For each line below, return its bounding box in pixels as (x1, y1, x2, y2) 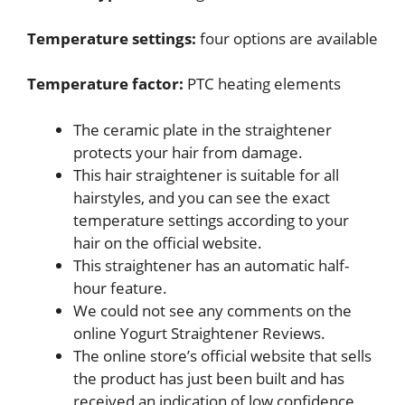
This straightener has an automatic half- (73, 254, 349, 276)
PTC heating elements (184, 73, 341, 94)
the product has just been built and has (73, 367, 344, 389)
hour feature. (73, 277, 167, 298)
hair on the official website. (73, 231, 262, 253)
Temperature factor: (27, 73, 184, 94)
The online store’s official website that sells (73, 344, 372, 366)
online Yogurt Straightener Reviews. (73, 322, 325, 344)
